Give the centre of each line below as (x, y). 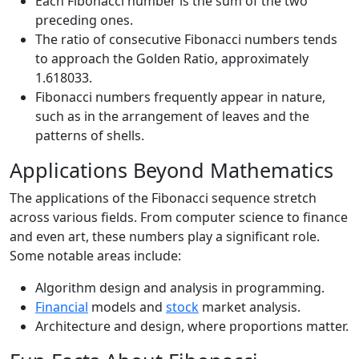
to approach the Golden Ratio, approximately (172, 58)
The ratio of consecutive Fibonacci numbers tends (186, 39)
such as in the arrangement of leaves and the (172, 116)
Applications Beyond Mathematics (171, 170)
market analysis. (250, 307)
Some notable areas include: (95, 256)
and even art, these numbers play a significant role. (165, 236)
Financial (62, 307)
